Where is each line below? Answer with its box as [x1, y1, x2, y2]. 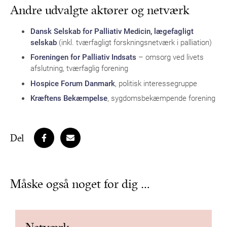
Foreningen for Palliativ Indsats [30, 52, 136, 62]
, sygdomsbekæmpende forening [107, 93, 215, 103]
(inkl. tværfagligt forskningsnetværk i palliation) [57, 36, 212, 47]
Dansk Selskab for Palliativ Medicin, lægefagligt [30, 25, 194, 36]
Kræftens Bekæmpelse [30, 93, 107, 103]
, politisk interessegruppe [115, 78, 197, 88]
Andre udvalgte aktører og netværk [10, 2, 190, 17]
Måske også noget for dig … [10, 176, 150, 191]
